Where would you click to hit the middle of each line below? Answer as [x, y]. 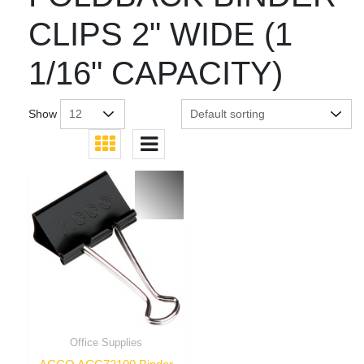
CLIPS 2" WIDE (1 [160, 34]
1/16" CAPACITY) [156, 73]
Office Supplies [106, 342]
